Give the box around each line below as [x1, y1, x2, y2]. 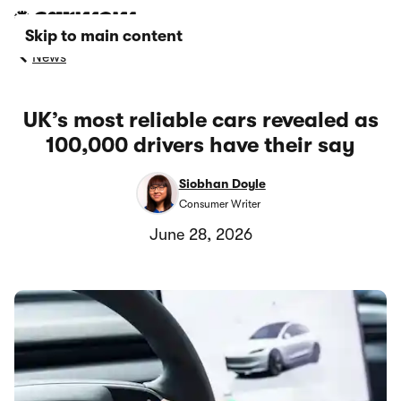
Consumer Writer [178, 197, 260, 210]
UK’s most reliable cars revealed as [22, 107, 379, 132]
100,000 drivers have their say [46, 132, 355, 158]
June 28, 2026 [149, 226, 252, 243]
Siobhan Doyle [178, 176, 266, 192]
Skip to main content [25, 27, 183, 45]
